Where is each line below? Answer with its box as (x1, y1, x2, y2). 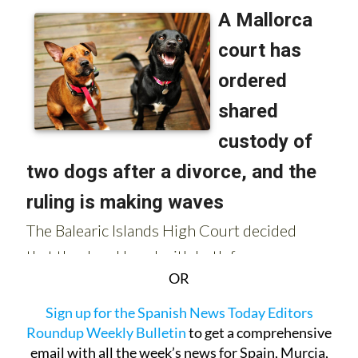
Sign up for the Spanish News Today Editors (45, 303, 313, 321)
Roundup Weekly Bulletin (26, 323, 186, 341)
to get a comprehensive (186, 323, 332, 341)
